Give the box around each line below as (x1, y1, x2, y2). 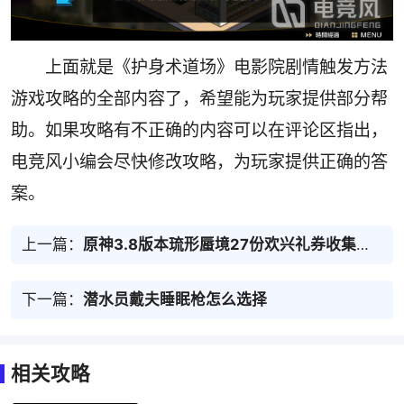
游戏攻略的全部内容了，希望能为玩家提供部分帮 (10, 87, 388, 110)
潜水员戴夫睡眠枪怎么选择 (82, 290, 267, 309)
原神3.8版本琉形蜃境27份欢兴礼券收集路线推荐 (82, 235, 356, 254)
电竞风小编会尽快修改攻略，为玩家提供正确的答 (10, 151, 388, 173)
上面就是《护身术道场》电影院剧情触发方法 (45, 56, 389, 78)
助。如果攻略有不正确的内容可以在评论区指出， (10, 119, 388, 142)
